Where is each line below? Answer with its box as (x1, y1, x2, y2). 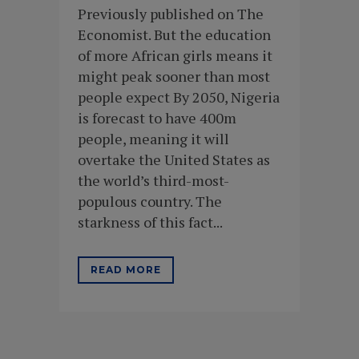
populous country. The (78, 192, 222, 212)
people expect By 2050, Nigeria (78, 87, 280, 107)
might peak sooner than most (78, 67, 270, 87)
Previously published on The (78, 4, 264, 24)
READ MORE (91, 264, 161, 276)
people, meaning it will (78, 129, 229, 149)
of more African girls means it (78, 46, 272, 66)
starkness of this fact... (78, 212, 223, 232)
